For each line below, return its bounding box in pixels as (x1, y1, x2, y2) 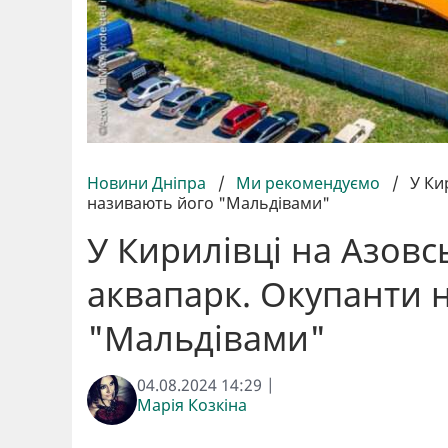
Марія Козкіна (137, 394, 247, 417)
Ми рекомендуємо (236, 172, 380, 195)
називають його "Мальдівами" (87, 192, 330, 215)
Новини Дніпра (87, 172, 210, 195)
